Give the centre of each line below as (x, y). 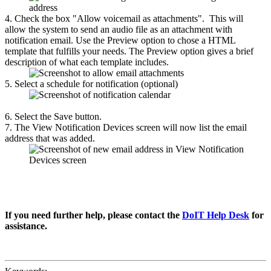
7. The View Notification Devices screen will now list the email (126, 127)
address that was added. (51, 138)
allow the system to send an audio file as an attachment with (119, 29)
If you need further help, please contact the (93, 215)
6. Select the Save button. (53, 116)
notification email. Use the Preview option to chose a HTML (120, 40)
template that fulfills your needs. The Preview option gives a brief (129, 51)
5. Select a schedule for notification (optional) (91, 83)
